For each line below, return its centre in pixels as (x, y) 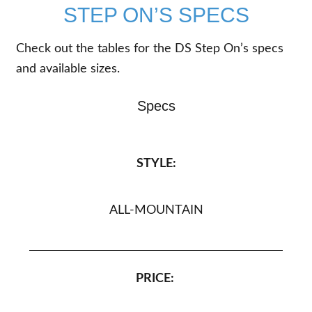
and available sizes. (68, 69)
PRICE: (155, 279)
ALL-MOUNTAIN (156, 210)
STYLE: (156, 164)
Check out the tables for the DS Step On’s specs (150, 49)
